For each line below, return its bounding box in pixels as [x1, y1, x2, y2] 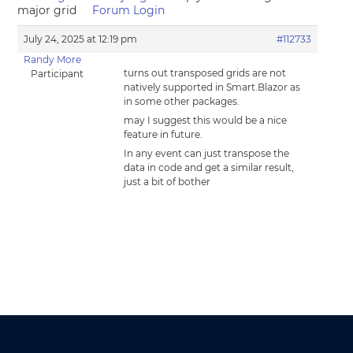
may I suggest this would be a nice [124, 114, 288, 126]
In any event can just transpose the [124, 147, 290, 159]
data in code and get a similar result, [124, 162, 295, 173]
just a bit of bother [124, 176, 211, 188]
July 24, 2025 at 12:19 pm [24, 33, 138, 45]
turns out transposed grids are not [124, 67, 287, 79]
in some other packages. [124, 95, 240, 107]
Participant [30, 68, 84, 80]
